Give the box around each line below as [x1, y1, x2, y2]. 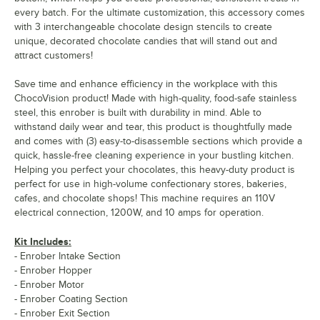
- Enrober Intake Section [14, 250, 121, 261]
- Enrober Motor [14, 279, 84, 290]
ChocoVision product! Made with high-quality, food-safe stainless [14, 92, 297, 104]
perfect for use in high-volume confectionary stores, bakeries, [14, 178, 286, 189]
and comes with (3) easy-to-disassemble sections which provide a [14, 135, 302, 146]
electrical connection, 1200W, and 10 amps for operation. [14, 206, 264, 218]
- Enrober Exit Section [14, 307, 110, 319]
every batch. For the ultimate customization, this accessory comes [14, 6, 305, 18]
